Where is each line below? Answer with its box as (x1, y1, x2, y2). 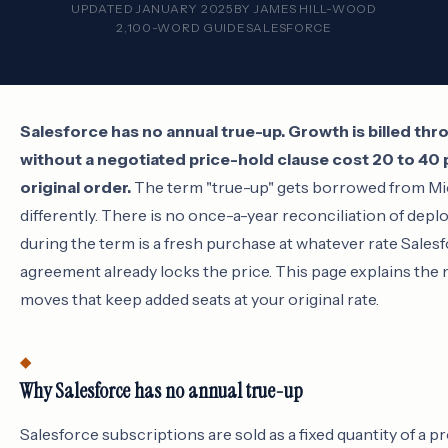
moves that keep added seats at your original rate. (20, 289, 379, 309)
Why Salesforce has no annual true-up (20, 377, 303, 405)
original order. (20, 177, 131, 197)
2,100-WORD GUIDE (116, 20, 246, 35)
